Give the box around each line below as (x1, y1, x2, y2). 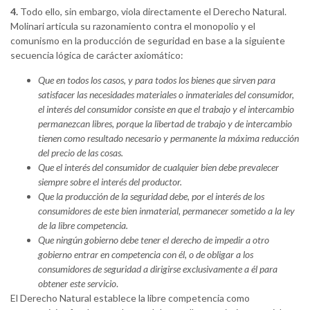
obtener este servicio (38, 277, 116, 290)
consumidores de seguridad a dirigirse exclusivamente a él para (38, 263, 277, 275)
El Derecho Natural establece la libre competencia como (10, 292, 250, 304)
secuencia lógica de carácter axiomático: (10, 49, 183, 62)
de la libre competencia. (38, 219, 128, 232)
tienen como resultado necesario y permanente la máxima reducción (38, 132, 299, 145)
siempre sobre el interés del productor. (38, 176, 182, 188)
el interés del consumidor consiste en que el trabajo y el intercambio (38, 103, 294, 116)
